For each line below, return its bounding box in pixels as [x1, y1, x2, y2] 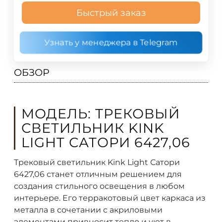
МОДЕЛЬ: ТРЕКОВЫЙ [21, 106, 180, 122]
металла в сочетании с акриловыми [14, 205, 163, 215]
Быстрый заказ [76, 7, 146, 18]
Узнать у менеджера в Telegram [44, 38, 178, 48]
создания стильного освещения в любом [14, 181, 185, 191]
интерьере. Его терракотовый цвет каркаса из [14, 193, 206, 203]
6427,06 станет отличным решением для [14, 169, 182, 179]
